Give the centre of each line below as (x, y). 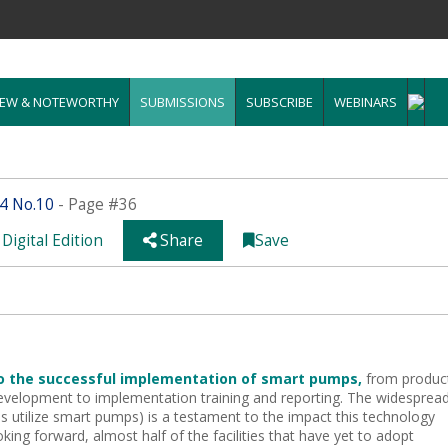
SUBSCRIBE (279, 102)
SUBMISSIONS (182, 102)
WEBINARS (365, 102)
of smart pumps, (303, 378)
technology (399, 416)
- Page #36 (95, 204)
